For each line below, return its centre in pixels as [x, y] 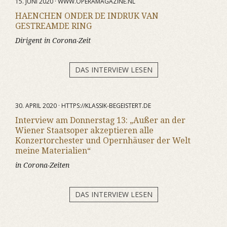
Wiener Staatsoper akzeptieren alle [84, 130]
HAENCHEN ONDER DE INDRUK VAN [87, 16]
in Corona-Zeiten [42, 165]
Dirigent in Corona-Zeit [53, 41]
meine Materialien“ [53, 151]
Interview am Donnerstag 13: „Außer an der [100, 120]
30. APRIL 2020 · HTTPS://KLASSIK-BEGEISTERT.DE [83, 106]
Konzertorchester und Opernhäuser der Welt [103, 141]
